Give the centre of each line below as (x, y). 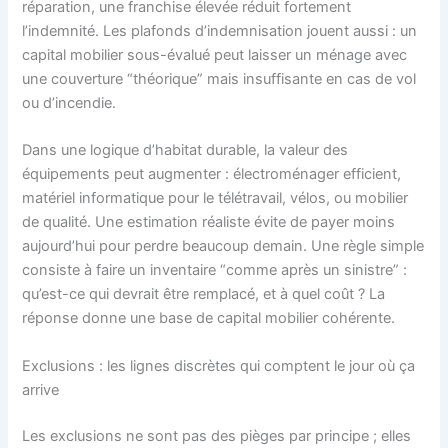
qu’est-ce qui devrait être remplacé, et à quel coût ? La (204, 294)
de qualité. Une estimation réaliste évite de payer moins (209, 222)
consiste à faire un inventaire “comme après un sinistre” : (215, 270)
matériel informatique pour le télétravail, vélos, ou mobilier (215, 198)
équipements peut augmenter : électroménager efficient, (212, 174)
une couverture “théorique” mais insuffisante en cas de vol (219, 79)
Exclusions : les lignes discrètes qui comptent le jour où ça (219, 365)
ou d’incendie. (69, 103)
